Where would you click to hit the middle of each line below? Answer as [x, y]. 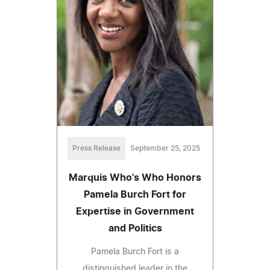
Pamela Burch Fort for [135, 194]
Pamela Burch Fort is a [135, 252]
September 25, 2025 [165, 148]
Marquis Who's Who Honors [135, 177]
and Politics [135, 228]
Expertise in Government [135, 211]
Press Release [96, 148]
